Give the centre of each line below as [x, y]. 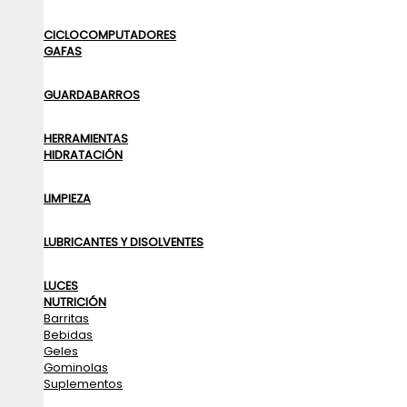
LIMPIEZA [67, 199]
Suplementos [83, 384]
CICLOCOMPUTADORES [110, 35]
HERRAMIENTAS [86, 139]
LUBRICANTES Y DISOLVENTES [124, 242]
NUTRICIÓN [75, 302]
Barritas [66, 318]
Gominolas [76, 367]
